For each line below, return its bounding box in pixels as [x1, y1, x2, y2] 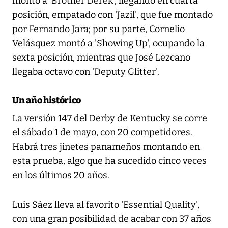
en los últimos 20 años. [12, 169, 109, 181]
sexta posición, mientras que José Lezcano [12, 52, 190, 64]
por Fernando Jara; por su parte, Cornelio [12, 23, 185, 35]
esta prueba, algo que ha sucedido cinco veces [12, 155, 207, 167]
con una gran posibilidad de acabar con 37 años [12, 213, 211, 225]
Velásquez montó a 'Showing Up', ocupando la [12, 38, 205, 49]
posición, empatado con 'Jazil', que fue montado [12, 9, 213, 21]
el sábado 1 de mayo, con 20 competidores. [12, 127, 192, 138]
